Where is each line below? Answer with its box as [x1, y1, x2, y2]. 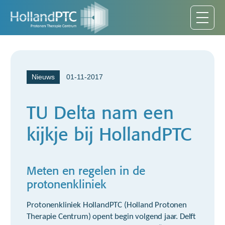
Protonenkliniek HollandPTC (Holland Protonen [27, 201, 187, 209]
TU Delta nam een [27, 104, 174, 115]
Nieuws [32, 73, 55, 81]
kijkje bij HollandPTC [27, 126, 192, 136]
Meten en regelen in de [27, 166, 146, 172]
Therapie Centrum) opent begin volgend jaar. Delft [27, 212, 196, 221]
